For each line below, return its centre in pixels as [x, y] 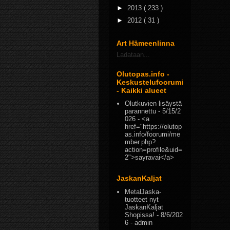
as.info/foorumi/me [153, 134]
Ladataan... [133, 54]
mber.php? [140, 142]
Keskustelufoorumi [150, 82]
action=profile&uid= [154, 150]
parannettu [141, 111]
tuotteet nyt [142, 199]
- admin [141, 222]
